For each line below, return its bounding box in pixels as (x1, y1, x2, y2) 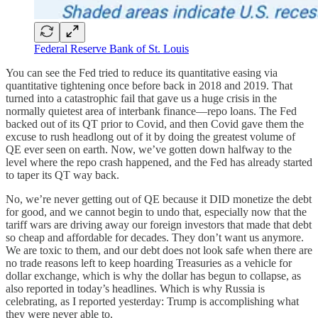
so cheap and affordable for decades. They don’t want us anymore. (6, 231, 304, 244)
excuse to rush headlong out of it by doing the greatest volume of (6, 131, 295, 143)
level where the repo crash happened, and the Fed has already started (6, 156, 312, 169)
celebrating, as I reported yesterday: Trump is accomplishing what (6, 295, 299, 308)
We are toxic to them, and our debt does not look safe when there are (6, 244, 312, 257)
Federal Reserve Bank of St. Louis (34, 43, 189, 55)
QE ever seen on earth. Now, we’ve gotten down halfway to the (6, 143, 292, 156)
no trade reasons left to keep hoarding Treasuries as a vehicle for (6, 257, 292, 270)
